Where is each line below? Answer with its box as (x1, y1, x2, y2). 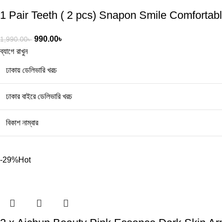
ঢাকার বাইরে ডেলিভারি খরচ (6, 92, 73, 101)
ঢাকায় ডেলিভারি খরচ (6, 65, 57, 74)
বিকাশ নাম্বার (6, 118, 39, 127)
